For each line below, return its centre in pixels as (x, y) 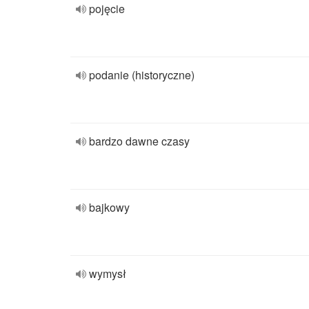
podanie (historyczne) (142, 75)
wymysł (108, 273)
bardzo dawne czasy (139, 141)
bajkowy (109, 207)
